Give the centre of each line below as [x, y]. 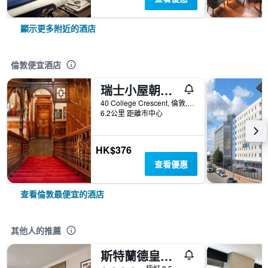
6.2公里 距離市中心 [132, 113]
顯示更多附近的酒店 [58, 28]
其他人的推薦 [36, 231]
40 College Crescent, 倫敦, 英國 [191, 103]
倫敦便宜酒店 [36, 65]
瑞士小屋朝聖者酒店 [166, 90]
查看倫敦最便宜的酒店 [62, 194]
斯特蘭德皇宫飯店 [166, 256]
